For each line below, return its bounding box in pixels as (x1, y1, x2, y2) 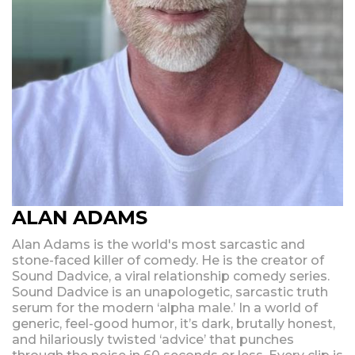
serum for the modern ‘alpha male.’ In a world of (12, 300, 318, 315)
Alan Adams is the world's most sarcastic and (12, 236, 305, 252)
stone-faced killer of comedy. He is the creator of (12, 252, 324, 268)
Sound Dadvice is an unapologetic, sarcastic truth (12, 284, 328, 300)
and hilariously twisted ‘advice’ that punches (12, 331, 294, 347)
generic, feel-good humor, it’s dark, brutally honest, (12, 315, 335, 331)
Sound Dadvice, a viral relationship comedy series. (12, 268, 330, 284)
